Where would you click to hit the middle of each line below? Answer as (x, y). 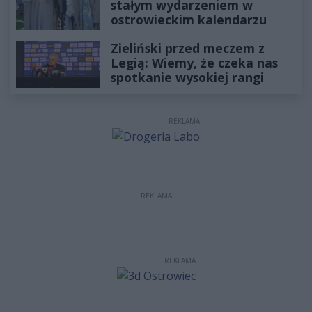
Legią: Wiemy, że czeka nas (194, 63)
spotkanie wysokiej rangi (187, 78)
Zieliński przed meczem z (188, 48)
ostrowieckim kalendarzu (189, 19)
